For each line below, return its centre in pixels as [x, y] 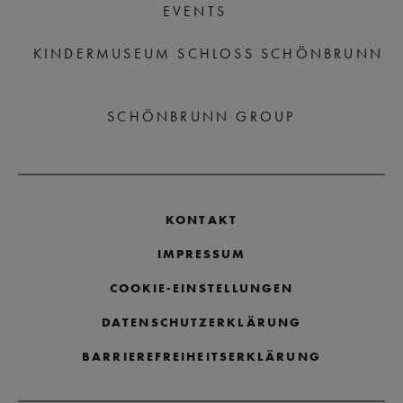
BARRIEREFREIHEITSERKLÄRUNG [201, 356]
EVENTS [194, 11]
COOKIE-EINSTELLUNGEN [201, 287]
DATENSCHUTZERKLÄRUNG [201, 322]
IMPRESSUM [201, 253]
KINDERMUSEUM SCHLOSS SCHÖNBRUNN [208, 53]
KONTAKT [201, 219]
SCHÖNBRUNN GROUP [201, 116]
